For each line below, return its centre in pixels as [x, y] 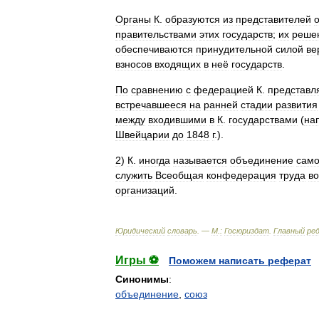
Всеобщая [179, 175]
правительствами [156, 34]
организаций [145, 190]
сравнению [157, 90]
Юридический [140, 231]
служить [134, 175]
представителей [273, 19]
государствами [263, 120]
